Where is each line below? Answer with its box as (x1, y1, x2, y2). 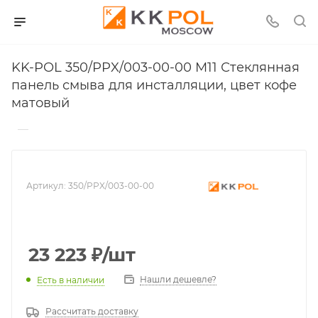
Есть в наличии (37, 274, 104, 285)
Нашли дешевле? (140, 274, 216, 285)
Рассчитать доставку (45, 306, 138, 317)
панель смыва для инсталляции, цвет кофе (11, 77, 297, 94)
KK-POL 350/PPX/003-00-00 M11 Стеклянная (11, 60, 300, 76)
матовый (11, 95, 70, 111)
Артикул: (26, 180, 66, 191)
